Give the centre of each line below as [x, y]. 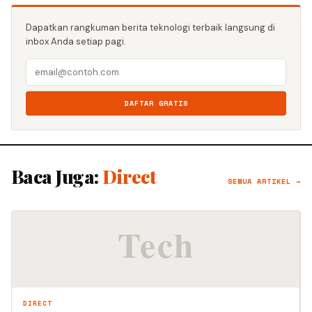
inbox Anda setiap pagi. [76, 42]
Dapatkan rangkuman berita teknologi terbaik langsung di [150, 28]
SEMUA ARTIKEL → [264, 182]
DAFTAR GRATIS [156, 104]
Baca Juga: [57, 177]
